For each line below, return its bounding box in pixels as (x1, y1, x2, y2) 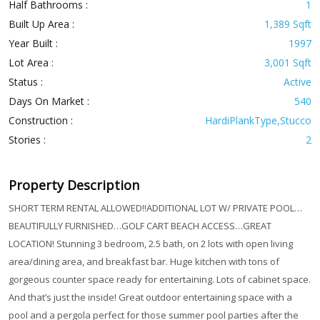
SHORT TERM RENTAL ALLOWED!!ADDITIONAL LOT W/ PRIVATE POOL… (8, 201, 302, 215)
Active (284, 75, 312, 89)
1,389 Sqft (264, 17, 312, 31)
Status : (8, 75, 43, 89)
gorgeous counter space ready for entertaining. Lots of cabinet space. (8, 273, 311, 286)
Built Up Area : (8, 17, 74, 31)
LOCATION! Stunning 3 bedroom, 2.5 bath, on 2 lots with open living (8, 237, 293, 251)
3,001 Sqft (264, 56, 312, 70)
